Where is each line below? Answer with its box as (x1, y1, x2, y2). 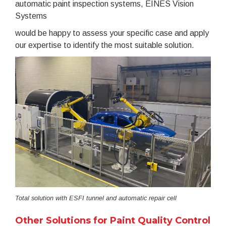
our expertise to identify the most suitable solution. (15, 41, 194, 50)
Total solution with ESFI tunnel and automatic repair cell (15, 194, 177, 202)
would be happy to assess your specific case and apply (15, 29, 209, 38)
